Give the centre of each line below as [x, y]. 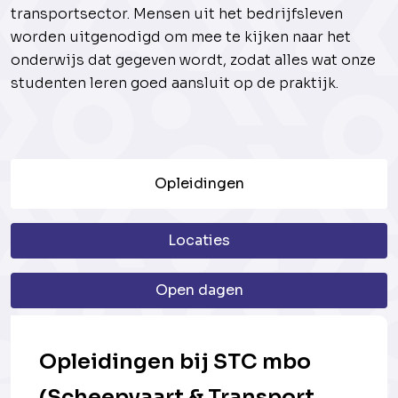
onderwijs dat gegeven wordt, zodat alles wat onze [193, 60]
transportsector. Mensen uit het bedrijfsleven [177, 14]
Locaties [199, 240]
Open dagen [199, 290]
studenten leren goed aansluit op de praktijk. [175, 83]
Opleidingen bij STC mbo [175, 362]
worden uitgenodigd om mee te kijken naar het [181, 37]
